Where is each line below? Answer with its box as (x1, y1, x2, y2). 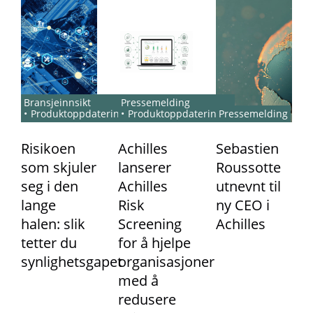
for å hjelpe (118, 233, 191, 252)
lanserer (118, 157, 172, 177)
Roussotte (215, 157, 281, 177)
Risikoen (21, 138, 75, 158)
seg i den (21, 176, 78, 196)
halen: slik (21, 214, 85, 233)
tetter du (21, 233, 77, 252)
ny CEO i (215, 195, 270, 214)
